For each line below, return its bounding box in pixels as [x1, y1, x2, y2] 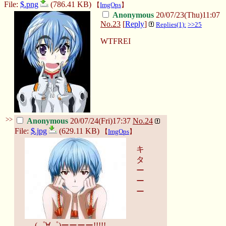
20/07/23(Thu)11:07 [156, 10, 220, 19]
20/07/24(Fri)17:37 [70, 116, 131, 125]
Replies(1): [156, 20, 186, 28]
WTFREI [100, 36, 131, 45]
